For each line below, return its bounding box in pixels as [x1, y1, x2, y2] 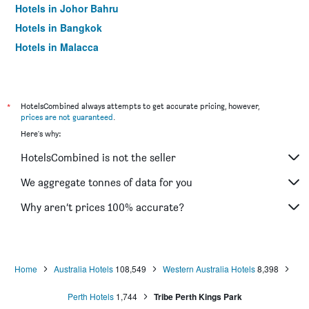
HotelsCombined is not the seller [21, 150, 176, 164]
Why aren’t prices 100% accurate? [21, 200, 184, 214]
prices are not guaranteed [21, 112, 113, 122]
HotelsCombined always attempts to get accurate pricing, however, [21, 101, 259, 111]
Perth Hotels [67, 290, 114, 302]
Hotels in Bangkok [15, 21, 102, 34]
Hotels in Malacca [15, 40, 99, 54]
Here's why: [21, 128, 61, 139]
